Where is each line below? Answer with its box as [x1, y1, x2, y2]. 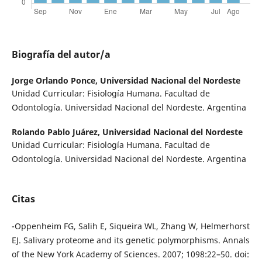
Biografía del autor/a [11, 48, 111, 61]
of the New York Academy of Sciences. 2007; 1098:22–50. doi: [11, 248, 249, 260]
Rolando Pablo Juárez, [11, 126, 102, 138]
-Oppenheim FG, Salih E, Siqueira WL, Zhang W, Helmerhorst [11, 220, 250, 232]
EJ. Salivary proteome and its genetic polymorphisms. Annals [11, 234, 250, 246]
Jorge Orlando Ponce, [11, 75, 100, 87]
